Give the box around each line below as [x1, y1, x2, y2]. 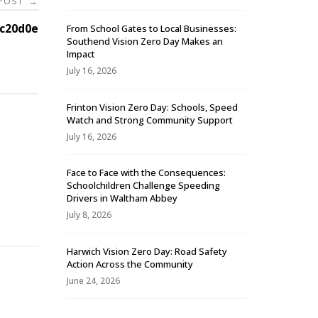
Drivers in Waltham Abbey [67, 192, 177, 205]
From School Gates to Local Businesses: [67, 22, 236, 35]
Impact [67, 48, 95, 61]
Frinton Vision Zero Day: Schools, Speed [67, 100, 238, 114]
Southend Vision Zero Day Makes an [67, 35, 223, 48]
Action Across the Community [67, 257, 193, 270]
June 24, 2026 [67, 274, 120, 287]
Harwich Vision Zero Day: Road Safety [67, 244, 227, 258]
